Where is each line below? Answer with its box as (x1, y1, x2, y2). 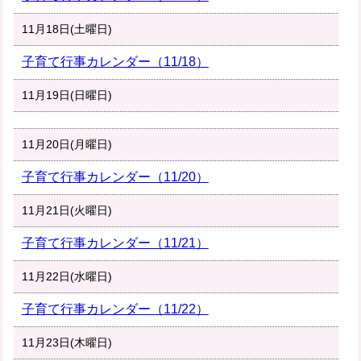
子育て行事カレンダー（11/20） (21, 170, 209, 185)
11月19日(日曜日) (21, 89, 112, 102)
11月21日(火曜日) (21, 204, 112, 218)
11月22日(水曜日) (21, 270, 112, 284)
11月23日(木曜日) (21, 336, 112, 350)
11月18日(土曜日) (21, 23, 112, 36)
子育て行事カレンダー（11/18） (21, 55, 209, 69)
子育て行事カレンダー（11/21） (21, 236, 209, 251)
